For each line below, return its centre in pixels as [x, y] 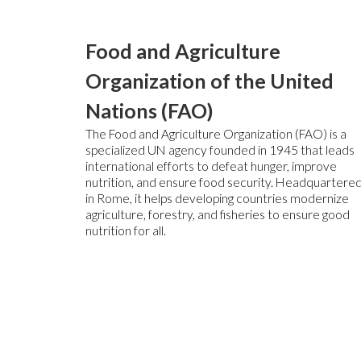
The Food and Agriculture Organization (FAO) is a [216, 134]
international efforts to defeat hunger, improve [212, 166]
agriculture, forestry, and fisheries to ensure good [218, 215]
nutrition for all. [126, 231]
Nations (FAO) [150, 111]
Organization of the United [210, 81]
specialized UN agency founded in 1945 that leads [220, 150]
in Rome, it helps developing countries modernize [218, 199]
